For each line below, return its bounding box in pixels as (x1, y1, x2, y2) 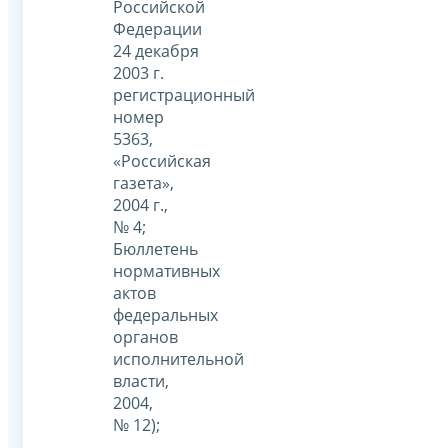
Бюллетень (113, 237, 198, 260)
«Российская (113, 149, 211, 172)
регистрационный (113, 83, 255, 106)
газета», (113, 171, 174, 194)
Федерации (113, 17, 202, 40)
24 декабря (113, 39, 199, 62)
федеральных (113, 303, 218, 326)
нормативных (113, 259, 220, 282)
